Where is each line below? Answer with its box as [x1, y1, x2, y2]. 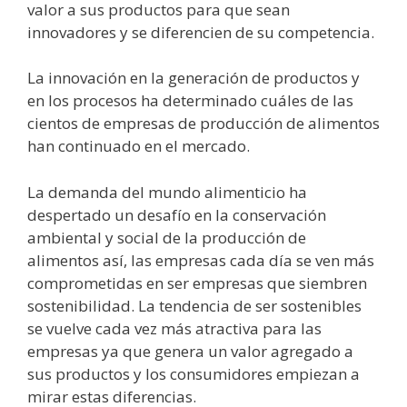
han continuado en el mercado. [27, 135, 250, 157]
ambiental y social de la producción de [27, 226, 306, 248]
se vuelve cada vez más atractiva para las [27, 317, 322, 339]
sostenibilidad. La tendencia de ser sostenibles [27, 294, 362, 316]
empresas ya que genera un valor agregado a [27, 340, 353, 362]
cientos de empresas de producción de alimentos [27, 113, 380, 134]
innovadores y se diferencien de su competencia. [27, 21, 378, 43]
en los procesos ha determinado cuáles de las [27, 90, 353, 112]
